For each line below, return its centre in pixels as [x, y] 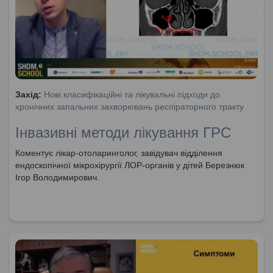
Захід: [30, 94]
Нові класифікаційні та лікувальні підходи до [132, 94]
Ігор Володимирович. [57, 177]
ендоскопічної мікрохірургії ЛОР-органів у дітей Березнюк [130, 165]
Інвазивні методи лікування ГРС [123, 132]
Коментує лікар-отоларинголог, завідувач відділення [119, 153]
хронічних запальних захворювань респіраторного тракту [129, 106]
